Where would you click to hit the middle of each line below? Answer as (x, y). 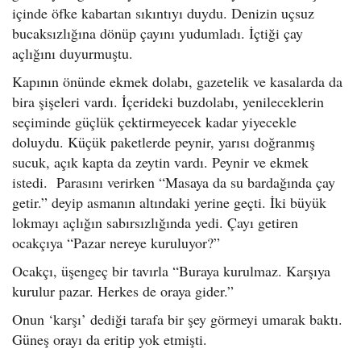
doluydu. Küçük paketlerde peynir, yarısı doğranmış (164, 142)
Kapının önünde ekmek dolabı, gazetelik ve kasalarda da (177, 81)
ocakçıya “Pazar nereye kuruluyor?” (116, 243)
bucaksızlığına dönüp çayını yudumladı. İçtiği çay (158, 33)
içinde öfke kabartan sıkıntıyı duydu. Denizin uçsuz (163, 13)
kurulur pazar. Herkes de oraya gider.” (123, 291)
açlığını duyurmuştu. (75, 53)
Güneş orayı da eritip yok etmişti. (110, 339)
